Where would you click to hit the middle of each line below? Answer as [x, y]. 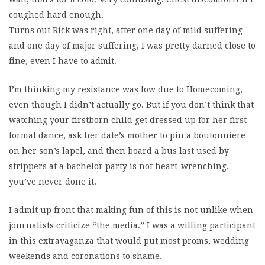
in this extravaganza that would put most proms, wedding [129, 241]
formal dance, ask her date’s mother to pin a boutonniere [127, 135]
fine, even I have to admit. [63, 61]
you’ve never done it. [53, 182]
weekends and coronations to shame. [85, 256]
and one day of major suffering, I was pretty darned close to [132, 46]
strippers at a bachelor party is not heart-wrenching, [119, 166]
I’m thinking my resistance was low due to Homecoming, [126, 89]
